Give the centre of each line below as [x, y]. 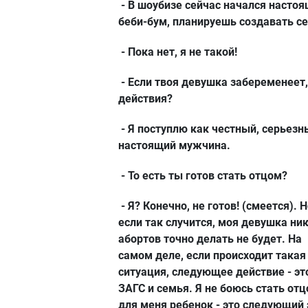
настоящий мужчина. [174, 145]
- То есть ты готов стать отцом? [203, 175]
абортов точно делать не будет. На [210, 239]
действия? [145, 98]
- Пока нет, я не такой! [178, 52]
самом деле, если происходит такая [212, 255]
